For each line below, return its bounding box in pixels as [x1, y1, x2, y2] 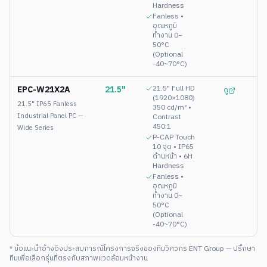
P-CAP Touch [153, 131, 195, 143]
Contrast [153, 111, 181, 123]
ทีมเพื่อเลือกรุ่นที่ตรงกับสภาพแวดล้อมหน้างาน [10, 252, 148, 264]
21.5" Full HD [153, 82, 195, 94]
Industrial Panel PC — [17, 110, 83, 122]
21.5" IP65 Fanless [17, 98, 77, 110]
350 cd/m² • [153, 101, 191, 113]
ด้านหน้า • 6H [153, 150, 193, 162]
